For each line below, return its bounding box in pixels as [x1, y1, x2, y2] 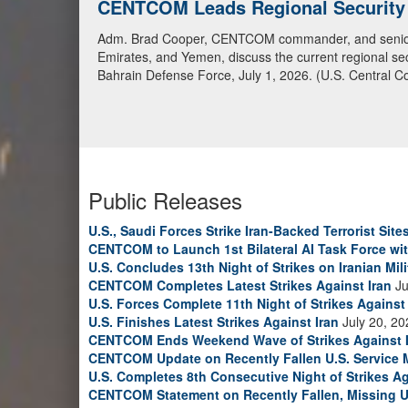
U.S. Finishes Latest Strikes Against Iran [88, 312, 339, 331]
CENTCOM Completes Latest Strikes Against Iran [88, 276, 392, 294]
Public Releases [88, 184, 242, 216]
